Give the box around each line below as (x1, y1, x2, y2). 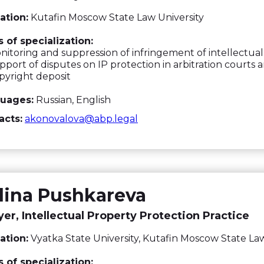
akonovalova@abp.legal (25, 113, 138, 124)
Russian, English (34, 94, 111, 105)
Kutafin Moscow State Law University (28, 12, 204, 23)
